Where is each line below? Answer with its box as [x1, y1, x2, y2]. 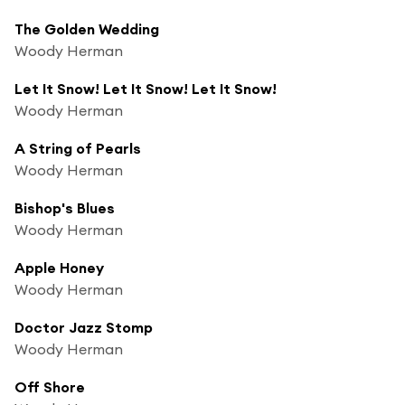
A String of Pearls [14, 138, 141, 157]
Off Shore [14, 377, 85, 396]
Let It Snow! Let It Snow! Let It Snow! [14, 79, 277, 98]
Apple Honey [14, 258, 104, 277]
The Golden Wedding [14, 19, 159, 38]
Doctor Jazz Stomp [14, 317, 153, 336]
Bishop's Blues [14, 198, 115, 217]
